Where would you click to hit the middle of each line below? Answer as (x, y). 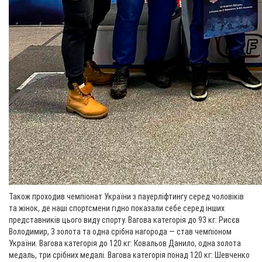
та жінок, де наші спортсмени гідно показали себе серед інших (117, 208)
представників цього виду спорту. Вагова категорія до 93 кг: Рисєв (124, 220)
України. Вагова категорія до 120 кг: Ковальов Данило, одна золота (125, 243)
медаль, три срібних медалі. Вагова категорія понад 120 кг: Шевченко (129, 255)
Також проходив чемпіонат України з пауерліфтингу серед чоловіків (126, 196)
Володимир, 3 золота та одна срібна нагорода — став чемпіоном (120, 232)
